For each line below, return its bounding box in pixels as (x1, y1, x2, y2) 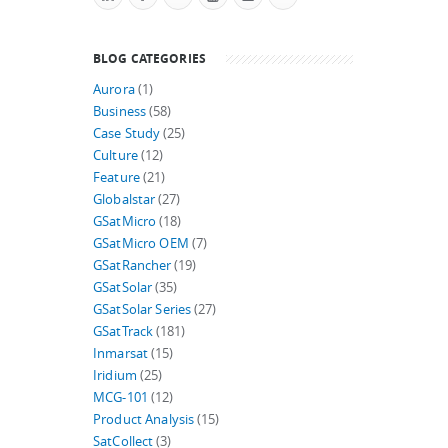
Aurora (93, 81, 135, 98)
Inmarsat (93, 345, 149, 362)
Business (93, 103, 147, 120)
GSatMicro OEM (93, 235, 189, 252)
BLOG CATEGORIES (93, 50, 206, 66)
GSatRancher (93, 257, 172, 274)
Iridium (93, 367, 137, 384)
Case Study (93, 125, 161, 142)
